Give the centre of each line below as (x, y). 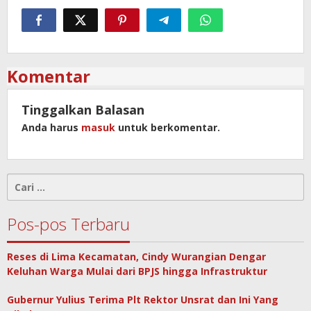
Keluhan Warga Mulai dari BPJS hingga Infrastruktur (137, 271)
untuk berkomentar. (168, 127)
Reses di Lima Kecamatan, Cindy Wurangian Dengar (136, 257)
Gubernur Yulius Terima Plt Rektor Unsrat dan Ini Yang (143, 300)
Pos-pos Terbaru (68, 224)
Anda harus (51, 127)
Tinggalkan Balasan (83, 110)
